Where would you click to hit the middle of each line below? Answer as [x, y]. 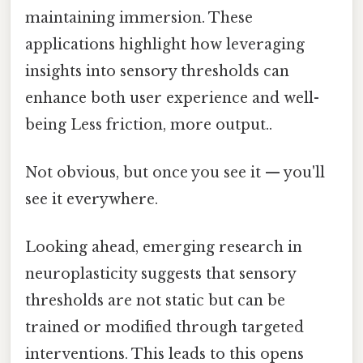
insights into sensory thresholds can [157, 71]
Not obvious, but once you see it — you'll [175, 172]
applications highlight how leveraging [165, 44]
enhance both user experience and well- [172, 98]
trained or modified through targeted [164, 328]
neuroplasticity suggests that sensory [160, 274]
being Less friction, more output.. [149, 124]
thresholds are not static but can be [155, 301]
